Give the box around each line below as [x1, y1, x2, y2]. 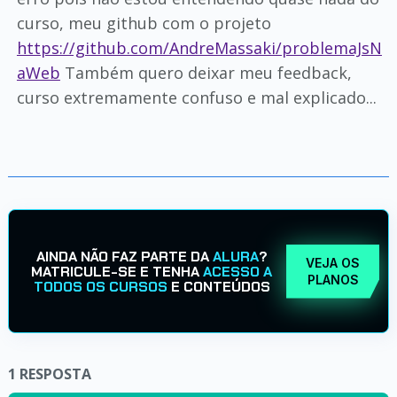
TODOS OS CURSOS [33, 276, 167, 296]
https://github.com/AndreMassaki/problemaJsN [16, 37, 382, 58]
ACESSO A [203, 261, 273, 281]
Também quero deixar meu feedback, [59, 62, 352, 83]
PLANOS [307, 272, 359, 287]
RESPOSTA [19, 364, 91, 384]
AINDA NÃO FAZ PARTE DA [35, 246, 213, 266]
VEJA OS [306, 255, 361, 270]
